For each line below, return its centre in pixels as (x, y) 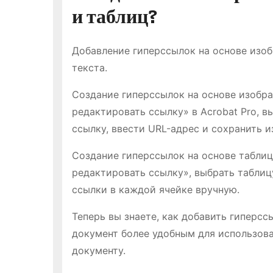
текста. (90, 68)
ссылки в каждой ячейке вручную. (156, 190)
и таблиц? (115, 16)
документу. (99, 250)
